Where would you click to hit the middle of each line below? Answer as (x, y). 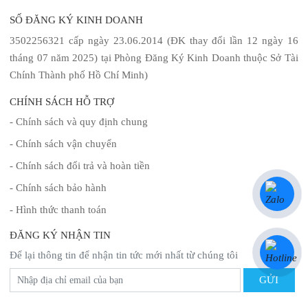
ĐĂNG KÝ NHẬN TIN (60, 235)
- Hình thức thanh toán (58, 210)
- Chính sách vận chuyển (64, 144)
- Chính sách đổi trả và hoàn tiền (80, 166)
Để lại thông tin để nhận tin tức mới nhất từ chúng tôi (124, 255)
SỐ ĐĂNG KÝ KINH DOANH (77, 20)
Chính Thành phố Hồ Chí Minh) (79, 75)
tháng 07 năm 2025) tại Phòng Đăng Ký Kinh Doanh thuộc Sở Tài (154, 58)
